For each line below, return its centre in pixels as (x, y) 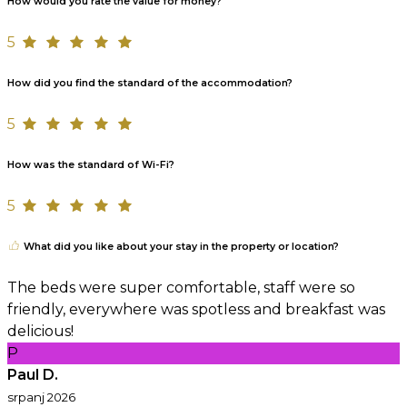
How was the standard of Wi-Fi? (91, 164)
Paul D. (33, 374)
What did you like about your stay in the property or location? (180, 246)
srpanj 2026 (41, 397)
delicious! (40, 331)
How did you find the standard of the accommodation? (150, 83)
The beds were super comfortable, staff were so (181, 287)
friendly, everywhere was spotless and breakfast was (196, 309)
